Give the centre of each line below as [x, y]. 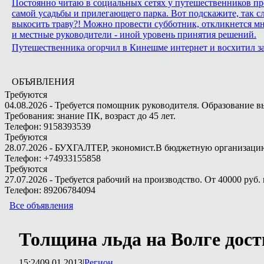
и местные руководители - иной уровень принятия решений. [134, 34]
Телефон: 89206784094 [50, 190]
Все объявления [41, 205]
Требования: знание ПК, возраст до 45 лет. [90, 116]
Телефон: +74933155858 [53, 158]
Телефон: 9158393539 [48, 126]
